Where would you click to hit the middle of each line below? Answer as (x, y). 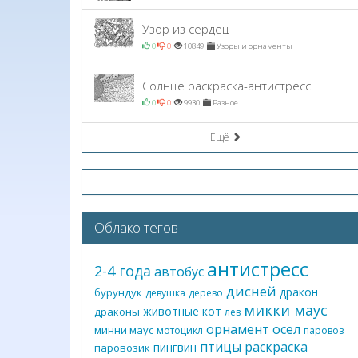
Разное (225, 103)
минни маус (124, 330)
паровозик (122, 348)
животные (171, 311)
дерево (206, 293)
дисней (251, 291)
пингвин (175, 347)
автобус (179, 272)
